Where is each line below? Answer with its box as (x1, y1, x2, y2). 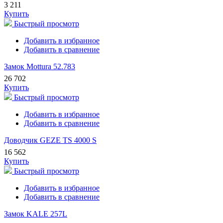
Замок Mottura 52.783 (4, 62, 75, 71)
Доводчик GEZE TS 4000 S (4, 136, 97, 145)
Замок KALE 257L (4, 210, 67, 219)
